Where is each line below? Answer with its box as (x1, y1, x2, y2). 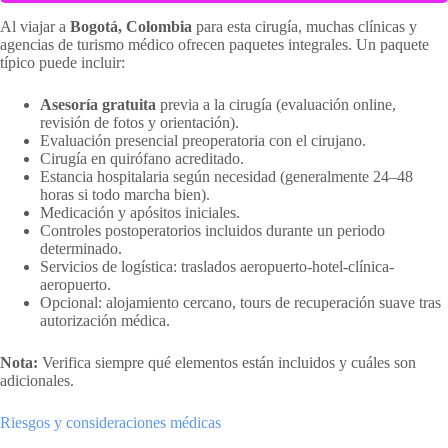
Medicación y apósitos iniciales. (40, 203, 240, 221)
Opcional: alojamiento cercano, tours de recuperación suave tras (40, 293, 441, 311)
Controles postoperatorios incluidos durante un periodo (40, 221, 385, 239)
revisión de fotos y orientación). (40, 113, 239, 131)
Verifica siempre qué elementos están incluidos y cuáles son (38, 353, 416, 371)
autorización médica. (40, 311, 170, 329)
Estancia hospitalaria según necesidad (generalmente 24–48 (40, 167, 413, 185)
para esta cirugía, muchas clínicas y (192, 17, 417, 35)
